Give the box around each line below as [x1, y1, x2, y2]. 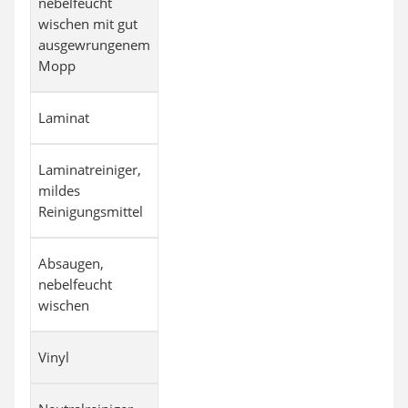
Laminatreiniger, [38, 159, 141, 178]
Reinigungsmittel [38, 201, 143, 220]
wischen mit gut [38, 14, 138, 33]
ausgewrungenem [38, 35, 150, 54]
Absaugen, [38, 253, 104, 272]
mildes [38, 180, 80, 199]
